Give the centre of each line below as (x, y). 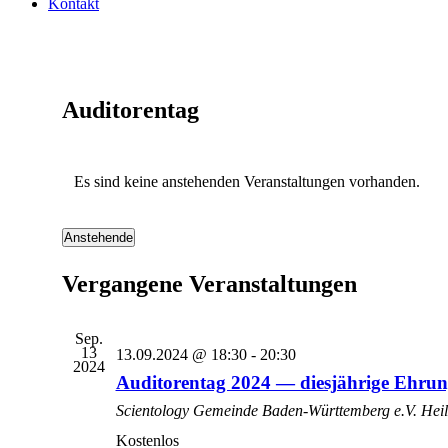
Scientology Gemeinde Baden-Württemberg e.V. (268, 410)
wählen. (85, 272)
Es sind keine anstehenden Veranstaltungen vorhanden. (246, 181)
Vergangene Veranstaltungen (209, 284)
